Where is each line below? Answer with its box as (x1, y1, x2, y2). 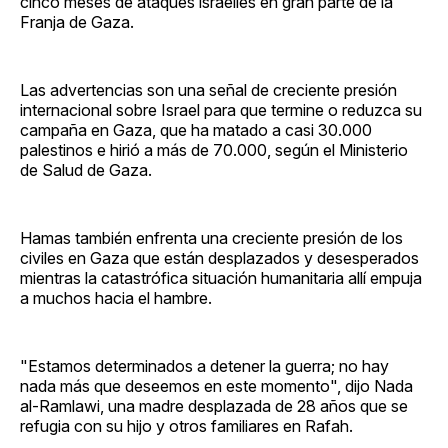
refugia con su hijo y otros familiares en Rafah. (20, 415, 353, 436)
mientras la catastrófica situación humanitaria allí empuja (20, 267, 422, 288)
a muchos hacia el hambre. (20, 287, 212, 308)
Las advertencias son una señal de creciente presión (20, 79, 397, 100)
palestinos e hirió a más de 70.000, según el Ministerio (20, 139, 408, 160)
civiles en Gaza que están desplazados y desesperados (20, 247, 419, 268)
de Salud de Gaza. (20, 159, 152, 180)
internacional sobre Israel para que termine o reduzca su (20, 99, 422, 120)
